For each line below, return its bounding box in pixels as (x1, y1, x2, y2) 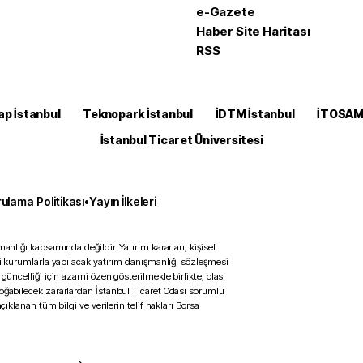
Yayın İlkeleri (89, 194, 157, 208)
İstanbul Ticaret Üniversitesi (100, 133, 263, 147)
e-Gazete (196, 4, 255, 19)
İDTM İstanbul (215, 107, 295, 121)
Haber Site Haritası (196, 23, 310, 39)
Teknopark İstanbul (83, 107, 193, 121)
